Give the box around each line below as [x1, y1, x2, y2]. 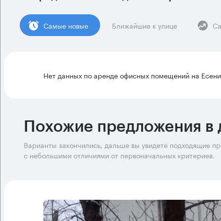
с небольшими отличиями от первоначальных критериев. [24, 149, 215, 160]
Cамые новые [43, 19, 88, 31]
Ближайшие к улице [112, 19, 177, 31]
